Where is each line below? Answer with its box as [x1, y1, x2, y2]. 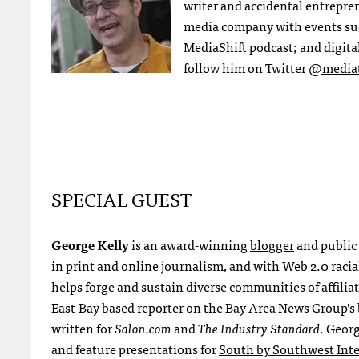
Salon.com [115, 317, 171, 338]
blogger [250, 233, 294, 255]
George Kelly [51, 233, 129, 255]
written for [51, 317, 115, 338]
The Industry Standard [198, 317, 320, 338]
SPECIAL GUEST [51, 182, 192, 214]
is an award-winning [129, 233, 250, 255]
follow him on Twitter [184, 56, 309, 78]
